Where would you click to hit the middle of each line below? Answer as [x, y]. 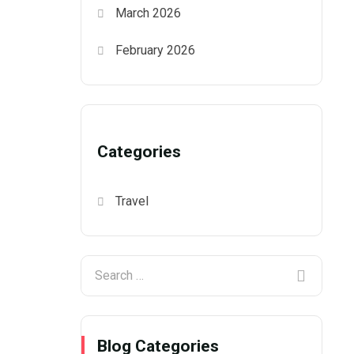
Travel [132, 201]
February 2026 [156, 50]
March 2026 [149, 13]
